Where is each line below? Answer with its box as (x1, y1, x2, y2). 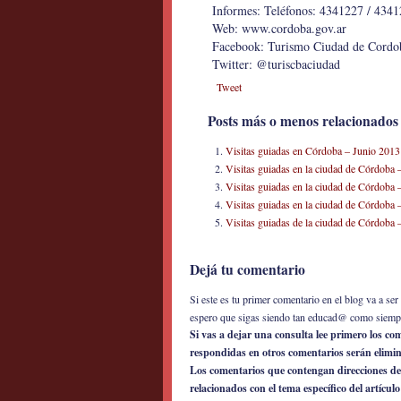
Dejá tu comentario (190, 260, 305, 279)
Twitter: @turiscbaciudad (212, 55, 340, 73)
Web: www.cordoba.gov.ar (212, 20, 346, 37)
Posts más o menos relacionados (208, 111, 398, 131)
